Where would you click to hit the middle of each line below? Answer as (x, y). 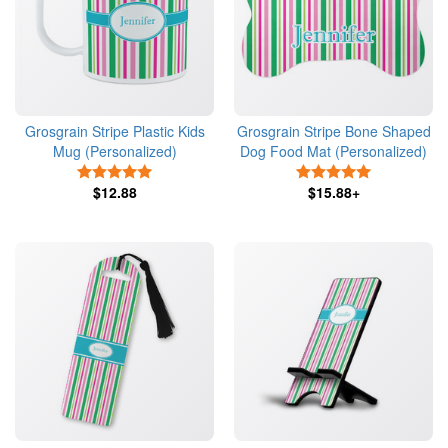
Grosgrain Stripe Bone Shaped (333, 131)
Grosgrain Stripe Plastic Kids (114, 131)
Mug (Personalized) (114, 151)
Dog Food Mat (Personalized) (333, 151)
